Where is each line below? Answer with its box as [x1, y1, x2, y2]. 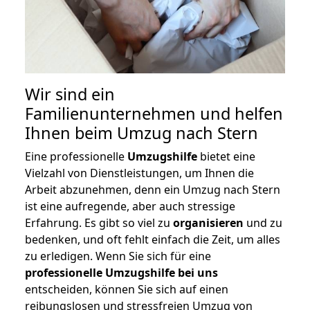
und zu [244, 215, 282, 231]
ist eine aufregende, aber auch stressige [25, 199, 235, 215]
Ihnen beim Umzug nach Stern [25, 122, 258, 145]
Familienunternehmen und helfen [25, 102, 283, 125]
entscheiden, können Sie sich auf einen [25, 282, 228, 298]
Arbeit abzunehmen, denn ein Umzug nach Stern [25, 182, 280, 198]
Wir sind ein [25, 83, 115, 106]
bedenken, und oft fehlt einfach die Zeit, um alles [25, 232, 280, 248]
